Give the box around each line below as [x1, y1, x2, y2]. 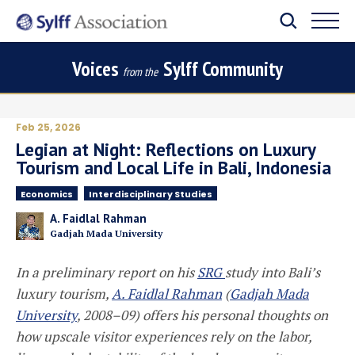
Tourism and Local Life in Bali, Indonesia [16, 156, 331, 179]
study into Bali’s [225, 263, 320, 281]
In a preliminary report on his [16, 263, 197, 281]
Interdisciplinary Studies [89, 188, 212, 200]
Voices [72, 56, 124, 82]
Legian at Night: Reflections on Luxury [16, 138, 315, 161]
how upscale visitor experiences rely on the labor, [16, 327, 311, 345]
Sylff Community [158, 56, 283, 82]
